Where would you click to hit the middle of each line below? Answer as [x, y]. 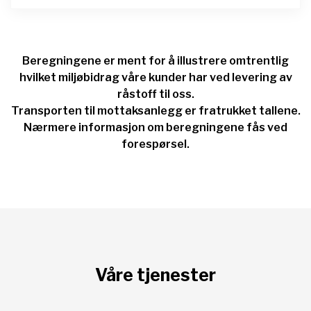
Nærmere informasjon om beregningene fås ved [155, 127]
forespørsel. [155, 144]
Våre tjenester [155, 275]
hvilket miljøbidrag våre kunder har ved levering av [155, 77]
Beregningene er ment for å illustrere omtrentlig [155, 60]
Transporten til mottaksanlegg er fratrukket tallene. [155, 110]
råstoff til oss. [155, 94]
